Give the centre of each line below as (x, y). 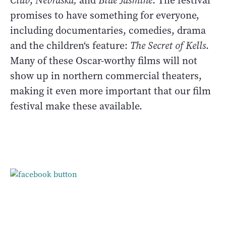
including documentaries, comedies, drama (108, 30)
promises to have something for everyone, (105, 15)
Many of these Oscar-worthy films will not (104, 61)
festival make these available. (76, 106)
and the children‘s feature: (70, 45)
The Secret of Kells (168, 45)
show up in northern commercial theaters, (106, 76)
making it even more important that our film (110, 91)
